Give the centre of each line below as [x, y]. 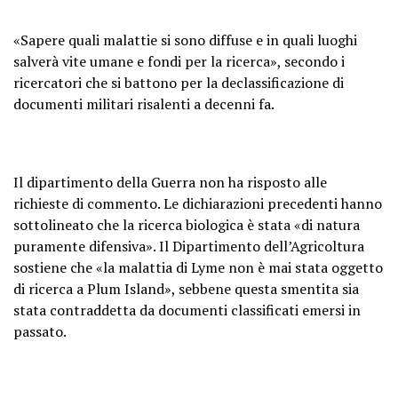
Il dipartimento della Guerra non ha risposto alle [170, 182]
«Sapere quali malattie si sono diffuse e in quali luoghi [185, 40]
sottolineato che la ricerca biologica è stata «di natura [187, 224]
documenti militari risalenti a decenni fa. [144, 103]
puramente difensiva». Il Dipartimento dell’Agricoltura [189, 246]
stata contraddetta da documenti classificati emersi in [187, 310]
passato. [40, 331]
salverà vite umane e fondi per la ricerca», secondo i [179, 61]
